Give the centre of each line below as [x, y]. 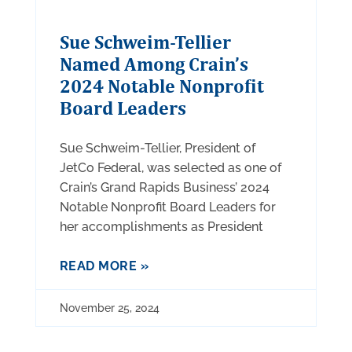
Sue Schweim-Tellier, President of [157, 148]
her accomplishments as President [161, 226]
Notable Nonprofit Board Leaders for [167, 207]
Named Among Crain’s [154, 63]
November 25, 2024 [109, 308]
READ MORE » [104, 266]
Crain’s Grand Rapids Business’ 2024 [164, 187]
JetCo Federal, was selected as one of [170, 167]
